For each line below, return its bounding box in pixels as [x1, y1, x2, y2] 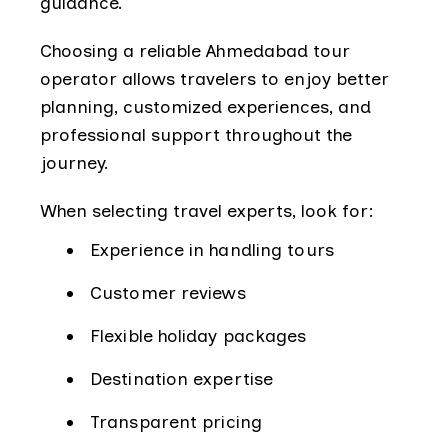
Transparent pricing [90, 410, 262, 433]
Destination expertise [90, 367, 274, 390]
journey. [40, 151, 109, 174]
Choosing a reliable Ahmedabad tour [40, 39, 350, 62]
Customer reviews [90, 281, 246, 304]
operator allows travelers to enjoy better [40, 67, 389, 90]
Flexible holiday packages [90, 324, 307, 347]
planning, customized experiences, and [40, 95, 371, 118]
